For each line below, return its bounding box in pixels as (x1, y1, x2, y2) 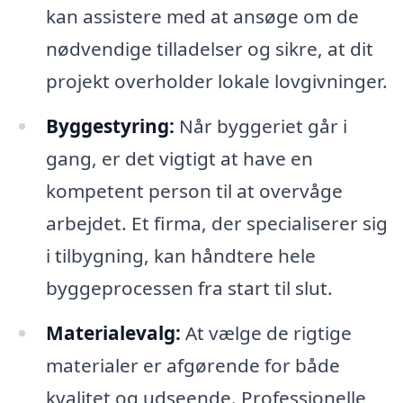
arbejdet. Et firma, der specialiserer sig (45, 210, 388, 236)
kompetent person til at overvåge (45, 177, 343, 203)
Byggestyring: (45, 112, 175, 139)
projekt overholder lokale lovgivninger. (45, 67, 388, 94)
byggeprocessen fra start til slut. (45, 274, 333, 300)
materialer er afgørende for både (45, 352, 340, 378)
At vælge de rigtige (180, 319, 352, 345)
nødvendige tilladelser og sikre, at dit (45, 35, 373, 61)
